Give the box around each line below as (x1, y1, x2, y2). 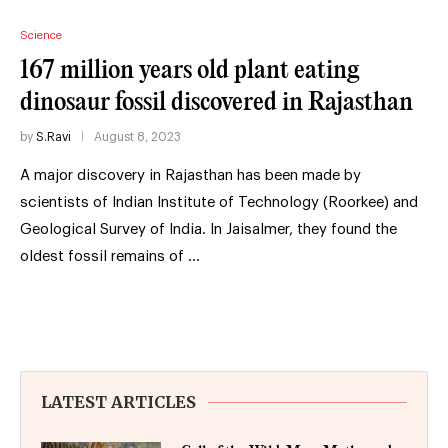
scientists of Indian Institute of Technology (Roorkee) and (20, 194, 418, 210)
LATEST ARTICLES (41, 391, 196, 412)
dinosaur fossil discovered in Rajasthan (20, 89, 413, 115)
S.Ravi (36, 130, 71, 143)
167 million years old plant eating (20, 57, 359, 83)
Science (20, 29, 62, 41)
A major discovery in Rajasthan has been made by (20, 167, 361, 183)
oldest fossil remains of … (20, 248, 200, 264)
